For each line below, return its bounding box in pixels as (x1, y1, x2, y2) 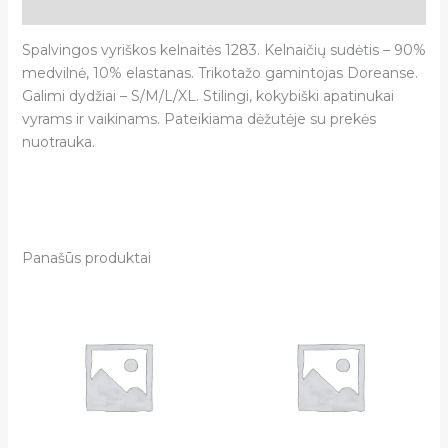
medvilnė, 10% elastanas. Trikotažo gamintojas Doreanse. (21, 63, 418, 82)
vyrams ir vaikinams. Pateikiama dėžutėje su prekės (21, 109, 376, 128)
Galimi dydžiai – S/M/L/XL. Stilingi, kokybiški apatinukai (21, 86, 394, 105)
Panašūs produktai (21, 248, 151, 267)
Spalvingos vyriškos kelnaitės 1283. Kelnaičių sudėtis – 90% (21, 40, 426, 59)
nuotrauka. (21, 132, 95, 151)
